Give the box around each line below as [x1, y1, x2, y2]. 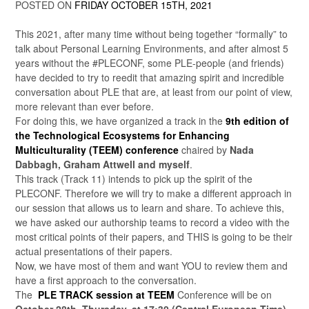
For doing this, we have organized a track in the [15, 114, 226, 128]
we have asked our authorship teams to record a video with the [15, 215, 290, 229]
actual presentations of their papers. [15, 244, 172, 258]
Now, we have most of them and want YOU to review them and [15, 259, 288, 272]
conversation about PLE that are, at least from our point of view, [15, 85, 292, 99]
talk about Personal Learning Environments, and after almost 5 [15, 41, 288, 55]
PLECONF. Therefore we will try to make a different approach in [15, 186, 292, 200]
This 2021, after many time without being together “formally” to [15, 27, 288, 41]
